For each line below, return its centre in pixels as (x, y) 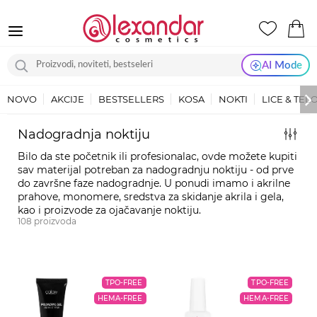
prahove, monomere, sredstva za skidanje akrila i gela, (151, 197)
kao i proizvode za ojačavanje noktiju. (109, 210)
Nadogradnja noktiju (84, 134)
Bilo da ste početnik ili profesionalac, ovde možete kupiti (157, 156)
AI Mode (282, 65)
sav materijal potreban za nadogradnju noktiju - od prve (156, 170)
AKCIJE (68, 99)
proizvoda (55, 221)
